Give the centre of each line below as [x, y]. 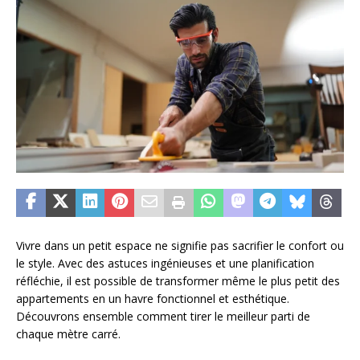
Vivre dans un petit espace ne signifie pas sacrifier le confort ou [180, 245]
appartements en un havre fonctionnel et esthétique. [153, 298]
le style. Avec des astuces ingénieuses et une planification [165, 263]
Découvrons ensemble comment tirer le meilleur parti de [163, 316]
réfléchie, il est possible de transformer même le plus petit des [178, 280]
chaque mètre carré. [68, 333]
